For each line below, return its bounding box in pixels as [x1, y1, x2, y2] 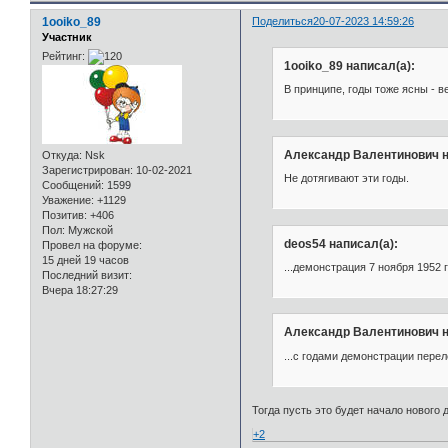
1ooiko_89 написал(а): [283, 58, 415, 73]
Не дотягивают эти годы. [283, 172, 409, 185]
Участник [42, 31, 92, 44]
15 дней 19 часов [42, 254, 129, 267]
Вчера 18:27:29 [42, 284, 118, 297]
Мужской [65, 224, 113, 237]
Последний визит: [42, 269, 132, 282]
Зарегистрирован [42, 164, 130, 177]
